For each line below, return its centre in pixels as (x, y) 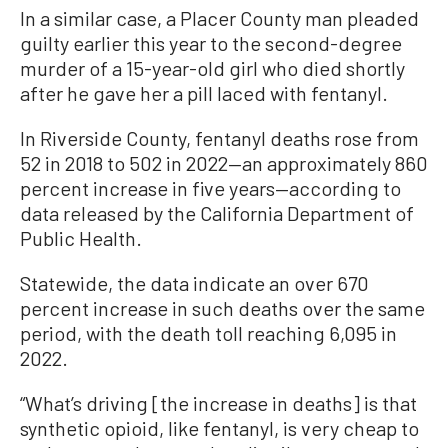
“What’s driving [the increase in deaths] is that (218, 402)
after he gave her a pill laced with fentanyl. (204, 92)
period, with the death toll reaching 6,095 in (208, 332)
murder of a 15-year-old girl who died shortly (212, 67)
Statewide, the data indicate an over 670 (194, 282)
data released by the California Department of (217, 212)
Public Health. (81, 237)
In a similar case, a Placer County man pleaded (219, 17)
